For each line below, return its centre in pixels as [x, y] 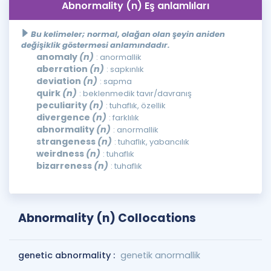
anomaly [58, 57]
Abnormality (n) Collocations [107, 218]
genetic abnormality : [68, 255]
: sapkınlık [125, 69]
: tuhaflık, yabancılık [152, 142]
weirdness [61, 154]
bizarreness [65, 166]
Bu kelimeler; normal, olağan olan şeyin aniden [128, 34]
